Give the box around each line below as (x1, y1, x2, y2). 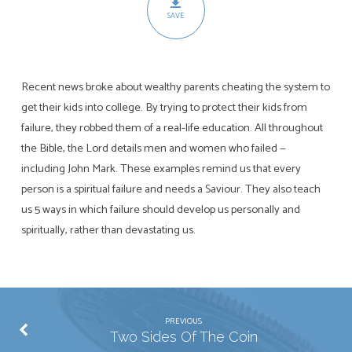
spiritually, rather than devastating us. (20, 220, 196, 240)
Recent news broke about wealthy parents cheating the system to (20, 77, 330, 97)
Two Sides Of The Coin (109, 328, 258, 346)
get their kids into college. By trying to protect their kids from (20, 97, 307, 117)
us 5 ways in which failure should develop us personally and (20, 200, 300, 219)
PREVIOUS (165, 314, 203, 328)
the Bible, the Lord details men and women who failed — (20, 138, 286, 158)
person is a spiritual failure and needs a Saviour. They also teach (20, 179, 321, 199)
